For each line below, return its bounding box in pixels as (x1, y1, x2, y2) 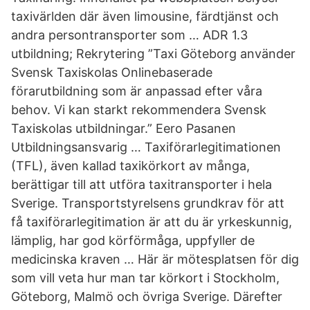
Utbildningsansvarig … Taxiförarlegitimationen (11, 140, 281, 154)
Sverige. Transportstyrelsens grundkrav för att (11, 196, 284, 210)
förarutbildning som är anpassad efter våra (11, 84, 262, 98)
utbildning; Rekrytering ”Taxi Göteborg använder (11, 46, 295, 61)
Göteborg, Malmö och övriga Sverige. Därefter (11, 289, 282, 304)
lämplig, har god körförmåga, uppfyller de (11, 233, 255, 248)
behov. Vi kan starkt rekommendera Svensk (11, 102, 266, 117)
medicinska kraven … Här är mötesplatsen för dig (11, 252, 299, 266)
